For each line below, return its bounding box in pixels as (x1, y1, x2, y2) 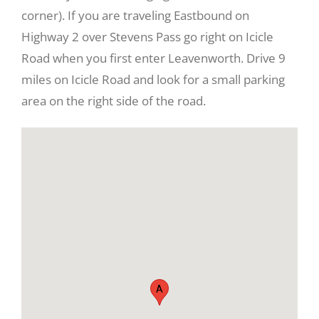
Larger (21, 146, 57, 163)
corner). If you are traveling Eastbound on (21, 6, 249, 23)
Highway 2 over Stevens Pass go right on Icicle (21, 28, 273, 45)
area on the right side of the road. (21, 92, 206, 109)
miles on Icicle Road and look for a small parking (21, 70, 285, 88)
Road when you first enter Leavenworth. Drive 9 (21, 49, 286, 66)
